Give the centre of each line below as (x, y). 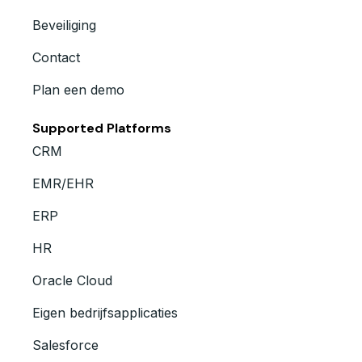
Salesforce (65, 345)
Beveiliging (64, 25)
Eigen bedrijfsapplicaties (105, 313)
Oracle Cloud (72, 281)
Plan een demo (78, 90)
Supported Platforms (102, 128)
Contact (56, 58)
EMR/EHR (63, 184)
